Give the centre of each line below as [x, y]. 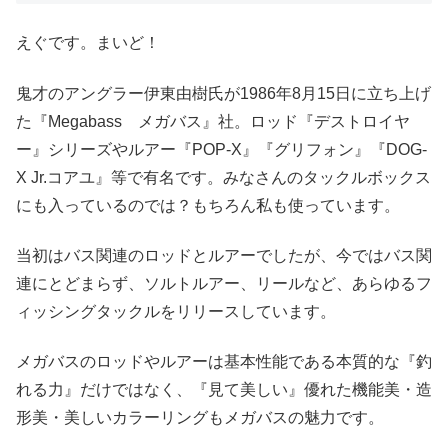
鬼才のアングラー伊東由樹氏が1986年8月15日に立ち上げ [223, 93]
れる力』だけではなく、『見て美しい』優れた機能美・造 [224, 390]
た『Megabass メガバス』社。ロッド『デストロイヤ [213, 121]
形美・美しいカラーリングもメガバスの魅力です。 [200, 418]
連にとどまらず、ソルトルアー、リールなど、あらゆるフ [224, 284]
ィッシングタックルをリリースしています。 [176, 312]
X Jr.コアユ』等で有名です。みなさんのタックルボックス [223, 177]
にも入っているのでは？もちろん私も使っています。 [208, 205]
